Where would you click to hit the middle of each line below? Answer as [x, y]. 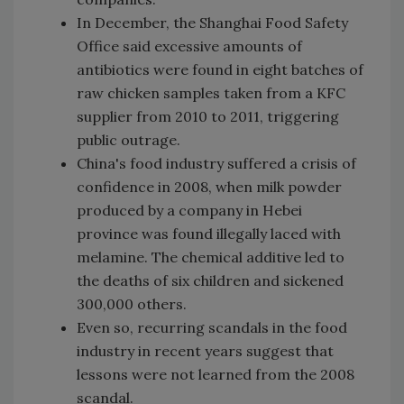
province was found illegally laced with [209, 234]
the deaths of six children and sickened [210, 281]
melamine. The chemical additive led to [211, 257]
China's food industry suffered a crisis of [216, 164]
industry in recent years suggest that [205, 351]
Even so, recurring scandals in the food [212, 328]
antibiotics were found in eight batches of [220, 70]
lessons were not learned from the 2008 [216, 375]
